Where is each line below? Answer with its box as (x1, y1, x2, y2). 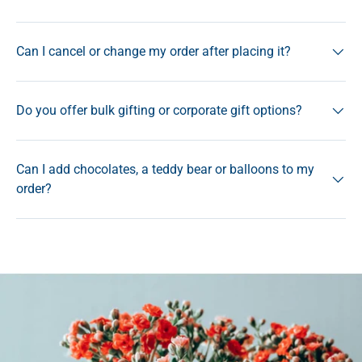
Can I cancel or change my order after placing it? (16, 43, 291, 59)
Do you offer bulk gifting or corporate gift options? (16, 102, 302, 118)
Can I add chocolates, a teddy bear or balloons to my (16, 161, 314, 177)
